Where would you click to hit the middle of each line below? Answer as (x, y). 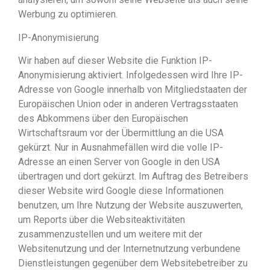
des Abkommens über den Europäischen (103, 119)
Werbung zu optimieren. (68, 14)
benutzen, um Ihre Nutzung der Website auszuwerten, (130, 206)
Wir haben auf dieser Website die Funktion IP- (115, 61)
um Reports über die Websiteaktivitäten (102, 220)
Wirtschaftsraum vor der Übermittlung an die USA (121, 133)
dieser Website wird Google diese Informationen (121, 191)
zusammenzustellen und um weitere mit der (110, 234)
